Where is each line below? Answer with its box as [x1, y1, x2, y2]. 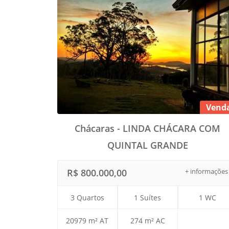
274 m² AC [130, 216, 165, 226]
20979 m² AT [66, 216, 109, 226]
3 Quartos [70, 193, 104, 203]
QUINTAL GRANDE [107, 139, 188, 152]
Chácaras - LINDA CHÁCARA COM [75, 122, 221, 135]
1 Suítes [134, 193, 162, 203]
